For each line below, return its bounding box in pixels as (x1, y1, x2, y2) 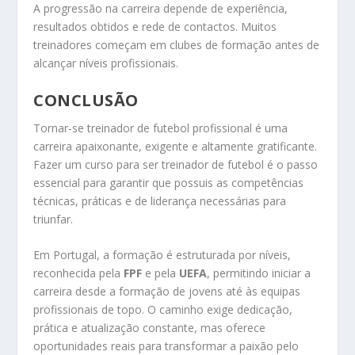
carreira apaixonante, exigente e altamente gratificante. (33, 138, 318, 154)
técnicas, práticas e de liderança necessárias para (33, 193, 287, 208)
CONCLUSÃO (33, 89, 139, 111)
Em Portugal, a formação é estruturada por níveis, (33, 247, 292, 263)
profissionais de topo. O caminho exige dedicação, (33, 302, 293, 318)
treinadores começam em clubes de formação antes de (33, 37, 320, 53)
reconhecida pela (33, 265, 124, 281)
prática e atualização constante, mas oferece (33, 320, 266, 336)
